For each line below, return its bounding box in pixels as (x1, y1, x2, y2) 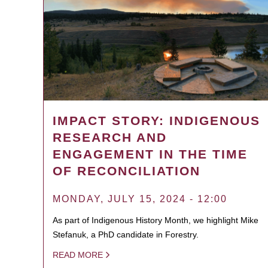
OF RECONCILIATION (53, 163, 200, 178)
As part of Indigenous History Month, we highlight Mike (53, 215, 258, 225)
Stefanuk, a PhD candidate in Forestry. (53, 229, 199, 239)
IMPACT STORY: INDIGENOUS (53, 113, 260, 127)
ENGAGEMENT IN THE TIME (53, 147, 248, 161)
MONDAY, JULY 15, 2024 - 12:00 (53, 193, 227, 204)
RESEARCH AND (53, 130, 167, 144)
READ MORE (53, 249, 103, 260)
